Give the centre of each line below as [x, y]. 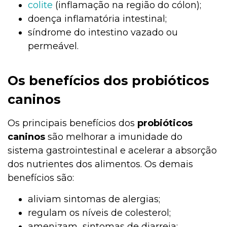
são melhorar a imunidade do [115, 137]
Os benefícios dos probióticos [108, 80]
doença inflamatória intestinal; [97, 18]
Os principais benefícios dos [72, 123]
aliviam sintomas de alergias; [94, 199]
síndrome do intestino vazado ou [103, 32]
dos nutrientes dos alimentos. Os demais [100, 164]
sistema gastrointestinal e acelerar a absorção [112, 150]
